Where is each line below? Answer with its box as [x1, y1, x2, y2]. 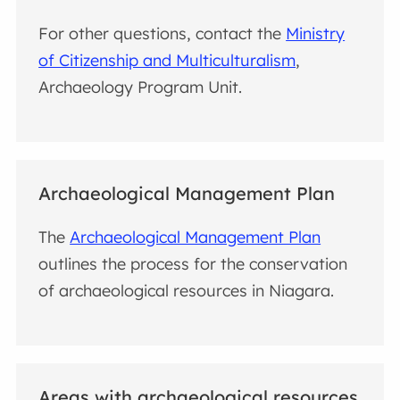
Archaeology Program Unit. [38, 76, 243, 97]
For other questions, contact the [38, 22, 287, 44]
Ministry [286, 22, 346, 44]
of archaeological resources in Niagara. [38, 279, 335, 301]
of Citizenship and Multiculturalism [38, 49, 296, 71]
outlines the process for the [38, 253, 250, 274]
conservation [249, 253, 348, 274]
